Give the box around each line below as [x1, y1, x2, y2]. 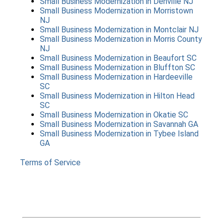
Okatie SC [153, 110, 188, 119]
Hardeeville [153, 72, 193, 82]
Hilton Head [153, 91, 195, 101]
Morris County [153, 34, 202, 44]
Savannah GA [153, 119, 198, 129]
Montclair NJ [153, 25, 199, 34]
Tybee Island [153, 129, 199, 138]
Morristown [153, 6, 193, 15]
